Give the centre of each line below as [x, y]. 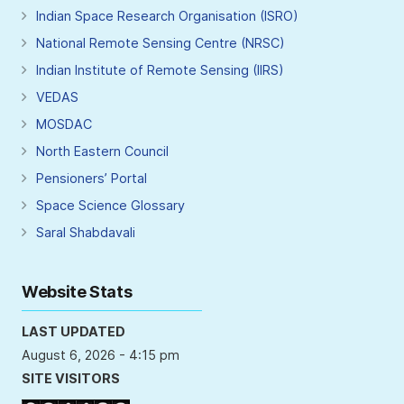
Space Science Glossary [110, 206]
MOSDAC [64, 124]
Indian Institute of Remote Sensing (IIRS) [160, 70]
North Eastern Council [102, 151]
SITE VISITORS [71, 379]
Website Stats [77, 292]
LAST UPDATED [73, 332]
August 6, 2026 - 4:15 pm [101, 355]
